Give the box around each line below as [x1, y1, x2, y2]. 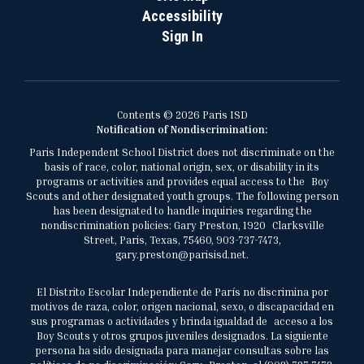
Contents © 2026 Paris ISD [116, 108, 248, 121]
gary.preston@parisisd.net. [115, 248, 249, 261]
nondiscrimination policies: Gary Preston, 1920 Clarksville [40, 219, 324, 232]
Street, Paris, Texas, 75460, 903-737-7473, [83, 233, 281, 246]
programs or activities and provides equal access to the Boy [35, 175, 329, 188]
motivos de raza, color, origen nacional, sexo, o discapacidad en [30, 300, 334, 313]
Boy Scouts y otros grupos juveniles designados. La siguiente [36, 329, 328, 342]
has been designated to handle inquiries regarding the [52, 204, 312, 217]
